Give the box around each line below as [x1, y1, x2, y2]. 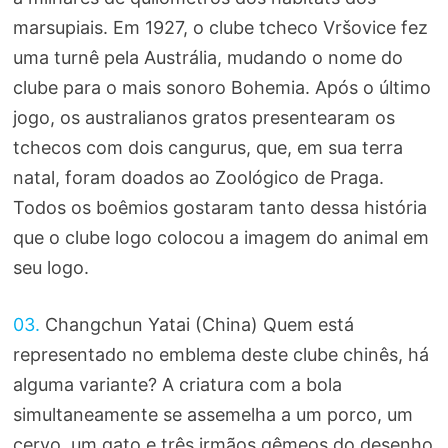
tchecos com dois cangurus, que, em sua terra [12, 137, 403, 159]
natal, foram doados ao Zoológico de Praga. [12, 167, 384, 189]
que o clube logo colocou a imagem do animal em [12, 227, 429, 249]
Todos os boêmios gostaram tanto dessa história [12, 197, 427, 219]
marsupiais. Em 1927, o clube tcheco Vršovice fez [12, 17, 428, 39]
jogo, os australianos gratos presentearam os [12, 107, 395, 129]
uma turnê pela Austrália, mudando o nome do [12, 47, 403, 69]
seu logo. [12, 257, 89, 279]
